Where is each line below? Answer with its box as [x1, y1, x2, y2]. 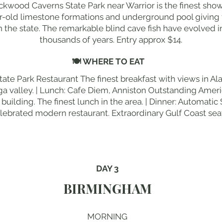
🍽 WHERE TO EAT [69, 56, 145, 66]
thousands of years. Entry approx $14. [39, 34, 182, 45]
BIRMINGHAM [63, 179, 152, 197]
